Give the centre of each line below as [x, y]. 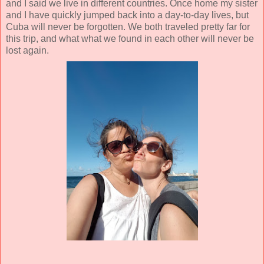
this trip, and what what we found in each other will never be [130, 39]
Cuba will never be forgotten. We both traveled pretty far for [128, 27]
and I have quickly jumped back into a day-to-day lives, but [127, 15]
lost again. [27, 51]
